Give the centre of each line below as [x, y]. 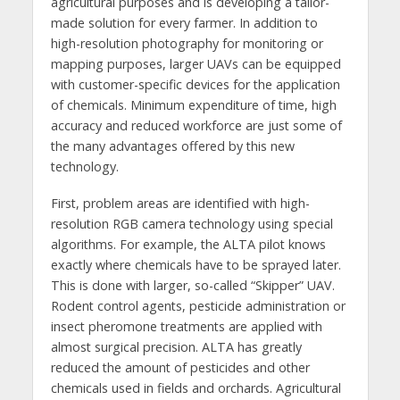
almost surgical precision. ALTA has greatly [176, 347]
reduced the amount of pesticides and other [180, 368]
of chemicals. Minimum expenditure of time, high [193, 105]
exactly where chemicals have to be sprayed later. [196, 265]
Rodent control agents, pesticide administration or [198, 306]
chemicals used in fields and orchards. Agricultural [196, 388]
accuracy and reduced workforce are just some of [196, 126]
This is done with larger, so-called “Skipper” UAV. [192, 286]
